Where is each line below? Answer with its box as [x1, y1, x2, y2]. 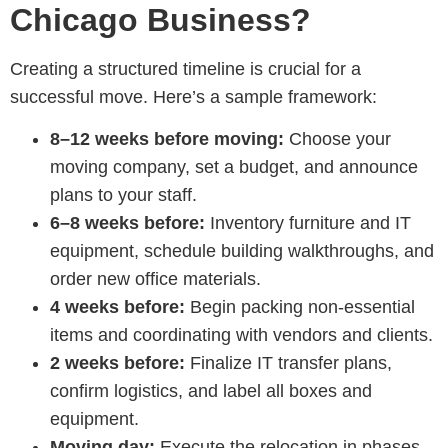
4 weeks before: [50, 296, 185, 317]
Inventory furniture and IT [205, 212, 411, 233]
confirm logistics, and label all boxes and [50, 380, 372, 401]
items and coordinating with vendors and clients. [50, 324, 433, 345]
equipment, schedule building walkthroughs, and [50, 240, 434, 261]
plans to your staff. [50, 184, 197, 205]
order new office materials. [50, 268, 261, 289]
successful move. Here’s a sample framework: [10, 86, 377, 107]
